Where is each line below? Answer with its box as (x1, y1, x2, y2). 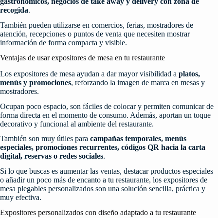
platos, (179, 69, 200, 78)
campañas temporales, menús (90, 134, 186, 143)
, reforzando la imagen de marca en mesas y (71, 78, 205, 87)
